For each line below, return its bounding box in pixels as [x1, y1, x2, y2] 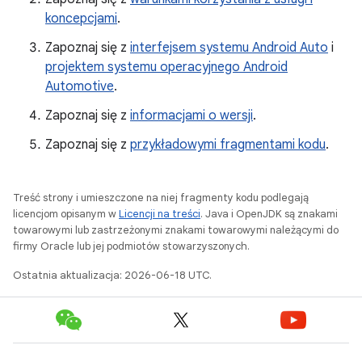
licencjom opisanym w [13, 207, 119, 221]
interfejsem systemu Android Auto [130, 40, 328, 56]
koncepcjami [45, 11, 117, 27]
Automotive [45, 78, 114, 95]
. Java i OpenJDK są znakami [200, 207, 338, 221]
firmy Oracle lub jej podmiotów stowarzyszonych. [13, 239, 250, 253]
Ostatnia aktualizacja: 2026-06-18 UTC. [13, 268, 212, 282]
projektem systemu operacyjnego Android [45, 59, 288, 75]
